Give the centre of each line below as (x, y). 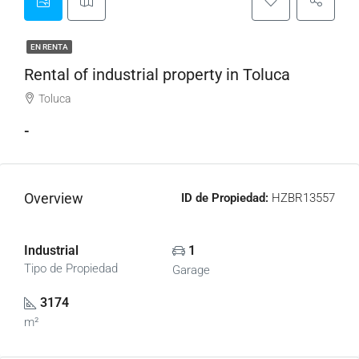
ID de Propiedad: (225, 198)
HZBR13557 (302, 198)
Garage (191, 270)
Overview (54, 198)
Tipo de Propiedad (71, 268)
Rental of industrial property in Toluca (157, 75)
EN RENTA (49, 47)
